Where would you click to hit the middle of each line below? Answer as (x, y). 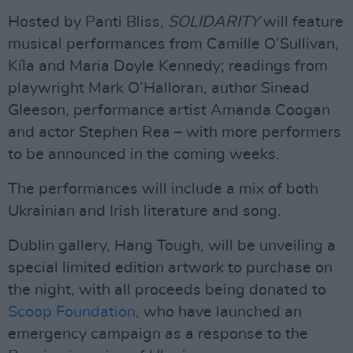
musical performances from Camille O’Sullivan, (173, 44)
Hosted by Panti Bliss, (88, 22)
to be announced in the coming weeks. (144, 154)
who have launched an (221, 312)
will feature (301, 22)
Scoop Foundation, (74, 312)
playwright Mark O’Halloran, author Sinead (159, 88)
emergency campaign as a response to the (158, 334)
